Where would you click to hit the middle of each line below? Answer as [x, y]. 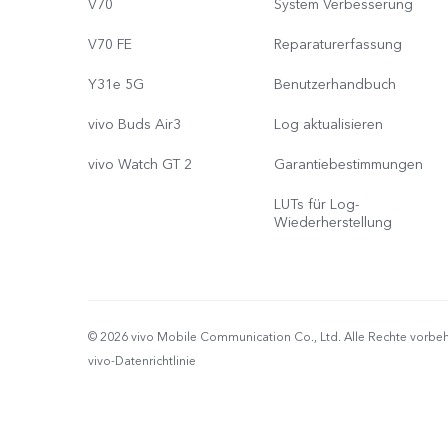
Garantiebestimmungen [348, 164]
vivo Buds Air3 [134, 124]
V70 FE [110, 44]
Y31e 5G [116, 84]
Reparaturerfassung [338, 44]
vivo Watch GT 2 [140, 164]
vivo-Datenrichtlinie [142, 361]
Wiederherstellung [333, 222]
